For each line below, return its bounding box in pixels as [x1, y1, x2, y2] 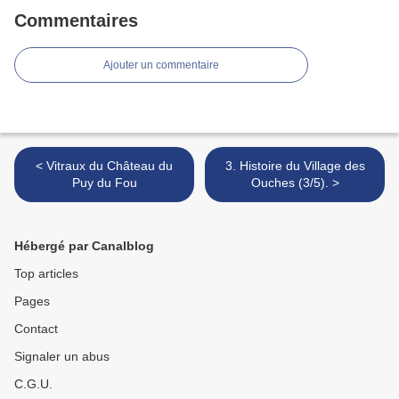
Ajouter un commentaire [103, 59, 219, 72]
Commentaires [14, 11, 138, 31]
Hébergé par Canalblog [14, 239, 154, 254]
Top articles [14, 266, 78, 281]
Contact [14, 322, 58, 337]
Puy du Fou [71, 175, 137, 191]
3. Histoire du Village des [224, 159, 365, 174]
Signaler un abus [14, 349, 110, 364]
